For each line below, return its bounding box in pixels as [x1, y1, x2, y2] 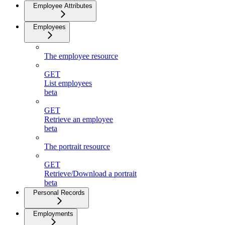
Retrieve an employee [44, 115, 113, 124]
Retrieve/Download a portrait [44, 169, 137, 178]
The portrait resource [44, 142, 110, 151]
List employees [44, 78, 92, 87]
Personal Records [33, 188, 85, 196]
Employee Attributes [33, 2, 92, 10]
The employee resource [44, 51, 118, 60]
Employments [33, 209, 73, 217]
